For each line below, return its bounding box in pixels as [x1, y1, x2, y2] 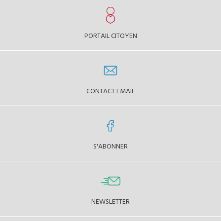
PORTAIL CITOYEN [84, 30, 137, 40]
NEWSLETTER [91, 195, 130, 206]
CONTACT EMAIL [86, 85, 135, 96]
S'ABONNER [93, 140, 128, 151]
